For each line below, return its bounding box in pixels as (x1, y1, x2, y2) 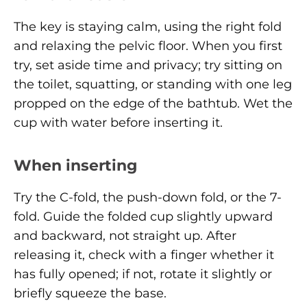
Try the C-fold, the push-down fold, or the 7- (14, 189, 282, 205)
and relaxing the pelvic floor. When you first (14, 38, 282, 53)
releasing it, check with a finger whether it (14, 247, 274, 262)
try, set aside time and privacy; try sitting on (14, 57, 282, 73)
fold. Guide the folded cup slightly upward (14, 208, 273, 224)
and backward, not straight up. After (14, 228, 236, 243)
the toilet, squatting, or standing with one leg (14, 76, 292, 92)
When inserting (14, 156, 137, 174)
